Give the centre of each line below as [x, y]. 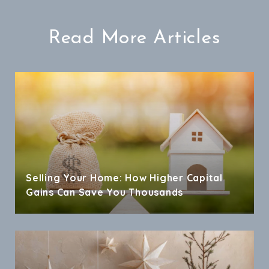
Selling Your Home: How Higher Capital [124, 177]
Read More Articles [134, 38]
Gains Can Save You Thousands [104, 192]
